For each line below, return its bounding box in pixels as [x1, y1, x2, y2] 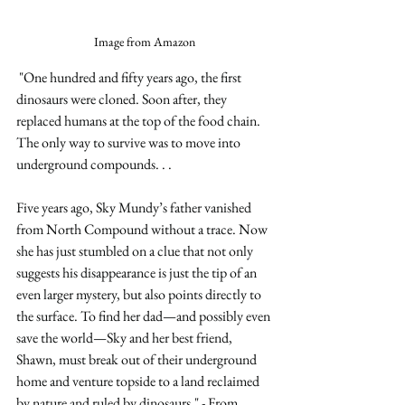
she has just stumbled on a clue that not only [16, 240, 256, 260]
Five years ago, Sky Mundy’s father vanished [16, 197, 254, 217]
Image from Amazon [94, 33, 195, 50]
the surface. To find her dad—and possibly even [16, 306, 273, 325]
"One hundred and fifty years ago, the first [19, 67, 244, 87]
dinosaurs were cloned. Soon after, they [16, 89, 230, 108]
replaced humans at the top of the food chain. [16, 110, 263, 130]
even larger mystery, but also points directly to [16, 284, 264, 304]
